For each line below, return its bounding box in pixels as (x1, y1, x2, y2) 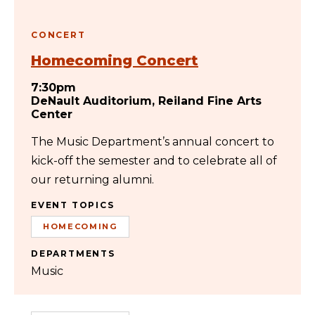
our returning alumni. (31, 173, 154, 186)
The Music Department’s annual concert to (31, 135, 274, 148)
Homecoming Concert (31, 52, 198, 69)
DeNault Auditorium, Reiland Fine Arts (31, 94, 262, 108)
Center (31, 108, 72, 121)
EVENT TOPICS (31, 200, 115, 210)
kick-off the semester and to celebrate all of (31, 154, 277, 167)
